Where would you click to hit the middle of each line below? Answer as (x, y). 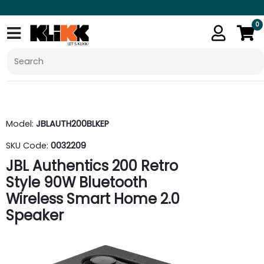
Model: (21, 124)
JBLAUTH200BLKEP (72, 124)
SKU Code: (28, 146)
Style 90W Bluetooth (77, 182)
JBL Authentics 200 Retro (92, 166)
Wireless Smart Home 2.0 (93, 199)
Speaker (35, 215)
